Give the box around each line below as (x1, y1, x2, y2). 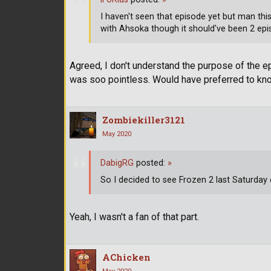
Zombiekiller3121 (102, 113, 185, 126)
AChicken (102, 250, 151, 263)
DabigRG (100, 158, 134, 169)
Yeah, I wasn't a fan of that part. (70, 211, 199, 223)
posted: (134, 158, 168, 169)
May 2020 (102, 129, 131, 138)
